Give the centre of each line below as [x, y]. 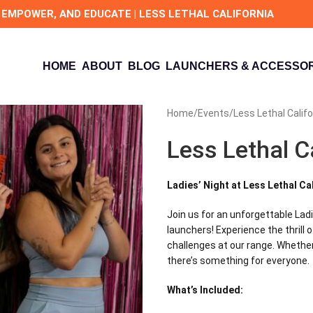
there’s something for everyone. [238, 261]
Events [213, 113]
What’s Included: [205, 290]
